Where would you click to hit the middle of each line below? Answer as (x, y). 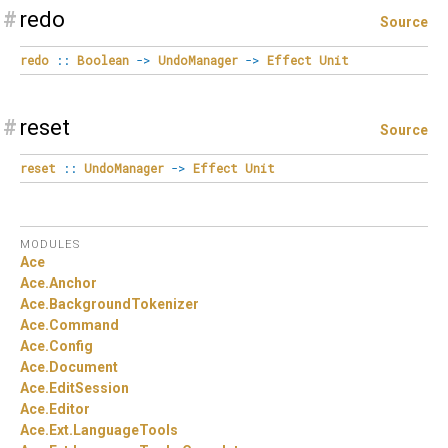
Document (83, 366)
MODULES (50, 244)
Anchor (73, 282)
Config (71, 345)
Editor (69, 408)
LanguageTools (125, 429)
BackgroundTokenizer (124, 303)
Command (84, 324)
